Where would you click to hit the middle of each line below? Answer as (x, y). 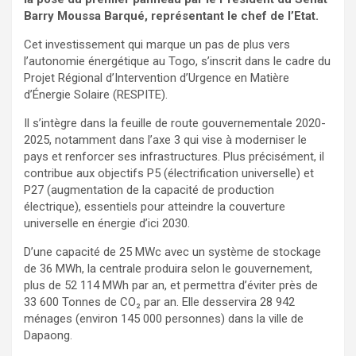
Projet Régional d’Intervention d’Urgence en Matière (157, 78)
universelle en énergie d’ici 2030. (107, 224)
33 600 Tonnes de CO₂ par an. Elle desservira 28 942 (159, 302)
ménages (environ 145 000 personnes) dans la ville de (164, 319)
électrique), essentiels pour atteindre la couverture (155, 207)
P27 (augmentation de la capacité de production (149, 190)
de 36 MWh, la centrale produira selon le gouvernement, (168, 269)
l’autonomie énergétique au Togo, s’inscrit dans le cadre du (177, 62)
